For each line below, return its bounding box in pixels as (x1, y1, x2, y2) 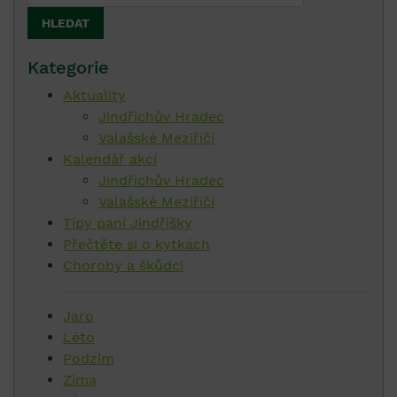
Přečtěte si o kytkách (63, 236, 210, 253)
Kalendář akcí (63, 151, 157, 168)
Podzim (63, 350, 114, 368)
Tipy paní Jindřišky (63, 214, 192, 232)
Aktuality (63, 87, 126, 105)
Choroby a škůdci (63, 257, 183, 275)
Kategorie (27, 57, 109, 79)
